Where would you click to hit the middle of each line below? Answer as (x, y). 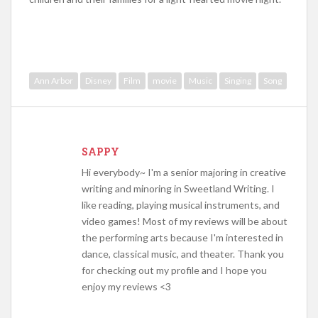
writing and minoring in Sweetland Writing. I (178, 188)
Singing (238, 80)
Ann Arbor (54, 80)
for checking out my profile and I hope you (174, 270)
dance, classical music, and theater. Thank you (183, 253)
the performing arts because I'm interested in (182, 237)
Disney (98, 80)
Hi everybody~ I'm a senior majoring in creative (184, 172)
